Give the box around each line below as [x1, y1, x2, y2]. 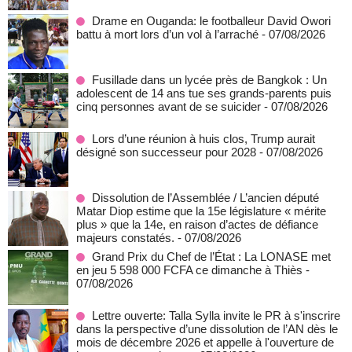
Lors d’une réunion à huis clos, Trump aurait [92, 132, 315, 145]
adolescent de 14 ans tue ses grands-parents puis [76, 86, 332, 100]
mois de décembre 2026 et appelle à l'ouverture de [76, 335, 334, 349]
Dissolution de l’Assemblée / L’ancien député [92, 191, 319, 204]
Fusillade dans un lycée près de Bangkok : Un [92, 73, 327, 86]
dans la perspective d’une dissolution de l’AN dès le [76, 322, 338, 335]
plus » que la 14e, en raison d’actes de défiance [76, 218, 318, 231]
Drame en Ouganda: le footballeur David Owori [92, 14, 331, 27]
